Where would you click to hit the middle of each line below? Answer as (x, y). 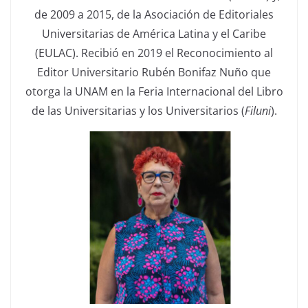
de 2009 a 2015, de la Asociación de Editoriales (154, 15)
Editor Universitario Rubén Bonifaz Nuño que (154, 73)
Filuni (257, 111)
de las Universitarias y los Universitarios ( (138, 111)
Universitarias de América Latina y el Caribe (154, 34)
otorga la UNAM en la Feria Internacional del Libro (154, 92)
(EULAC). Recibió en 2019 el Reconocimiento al (154, 53)
